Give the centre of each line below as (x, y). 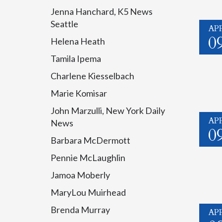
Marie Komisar (79, 93)
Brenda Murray (80, 210)
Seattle (64, 24)
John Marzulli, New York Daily (108, 111)
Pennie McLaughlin (88, 158)
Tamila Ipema (76, 58)
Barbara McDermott (90, 140)
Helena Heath (78, 41)
